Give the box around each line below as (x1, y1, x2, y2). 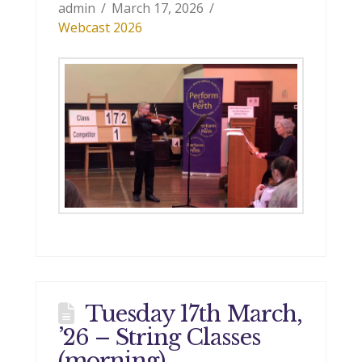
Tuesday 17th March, (84, 301, 302, 328)
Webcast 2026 (57, 19, 142, 37)
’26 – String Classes (57, 324, 260, 351)
